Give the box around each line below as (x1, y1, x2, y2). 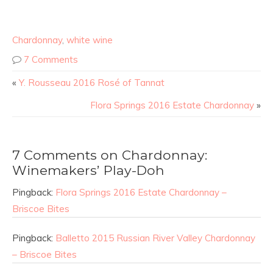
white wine (66, 34, 113, 46)
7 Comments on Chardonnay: (12, 147, 207, 163)
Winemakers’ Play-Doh (12, 162, 165, 179)
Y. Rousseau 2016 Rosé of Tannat (19, 77, 165, 89)
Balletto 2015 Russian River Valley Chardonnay (55, 232, 255, 244)
